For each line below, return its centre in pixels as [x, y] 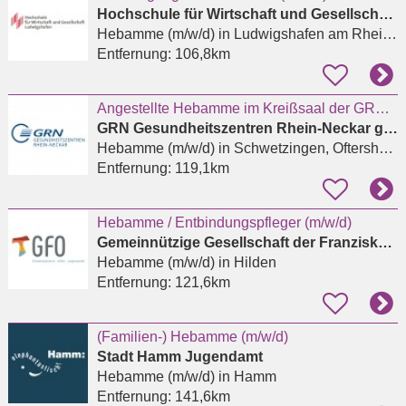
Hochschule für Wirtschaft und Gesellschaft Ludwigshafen [386, 14]
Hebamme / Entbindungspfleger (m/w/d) [224, 223]
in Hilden [245, 263]
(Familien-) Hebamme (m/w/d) [192, 337]
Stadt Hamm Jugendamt [179, 357]
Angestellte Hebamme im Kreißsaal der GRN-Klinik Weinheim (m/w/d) [382, 109]
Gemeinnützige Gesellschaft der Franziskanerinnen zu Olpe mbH [385, 243]
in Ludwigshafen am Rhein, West [298, 34]
